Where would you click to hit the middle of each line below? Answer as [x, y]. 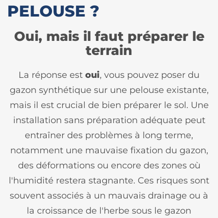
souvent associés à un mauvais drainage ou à [109, 195]
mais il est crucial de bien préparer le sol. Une [109, 105]
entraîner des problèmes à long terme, [109, 135]
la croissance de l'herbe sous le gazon [109, 210]
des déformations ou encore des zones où [109, 165]
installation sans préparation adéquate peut [109, 120]
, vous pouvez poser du [150, 75]
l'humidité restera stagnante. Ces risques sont [109, 180]
